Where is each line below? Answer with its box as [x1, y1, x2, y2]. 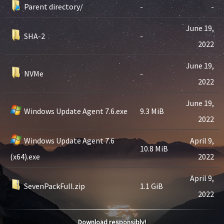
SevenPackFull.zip [24, 181, 85, 191]
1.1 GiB [140, 181, 163, 191]
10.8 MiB [140, 143, 168, 153]
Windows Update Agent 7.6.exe [24, 106, 127, 116]
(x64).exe [10, 151, 40, 161]
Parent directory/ [24, 1, 83, 11]
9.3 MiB [140, 106, 164, 116]
